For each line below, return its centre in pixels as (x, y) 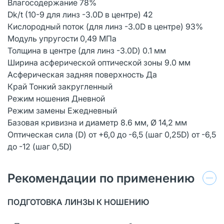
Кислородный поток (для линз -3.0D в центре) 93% (105, 26)
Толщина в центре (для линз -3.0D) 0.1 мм (87, 50)
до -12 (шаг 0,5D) (40, 146)
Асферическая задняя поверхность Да (82, 74)
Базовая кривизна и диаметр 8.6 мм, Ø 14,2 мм (97, 122)
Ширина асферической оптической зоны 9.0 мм (99, 62)
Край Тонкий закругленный (60, 86)
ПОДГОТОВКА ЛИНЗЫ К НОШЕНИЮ (78, 202)
